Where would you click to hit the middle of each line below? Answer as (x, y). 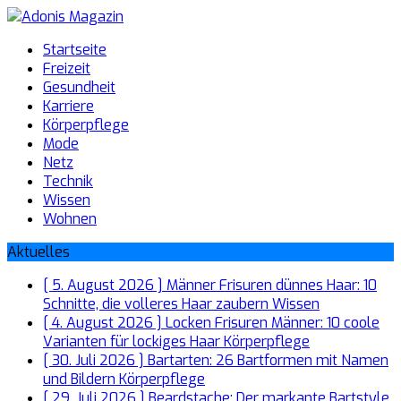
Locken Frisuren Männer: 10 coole (273, 323)
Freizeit (67, 68)
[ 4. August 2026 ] (104, 323)
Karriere (68, 106)
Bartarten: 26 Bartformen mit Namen (268, 360)
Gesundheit (79, 87)
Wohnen (70, 219)
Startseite (75, 50)
